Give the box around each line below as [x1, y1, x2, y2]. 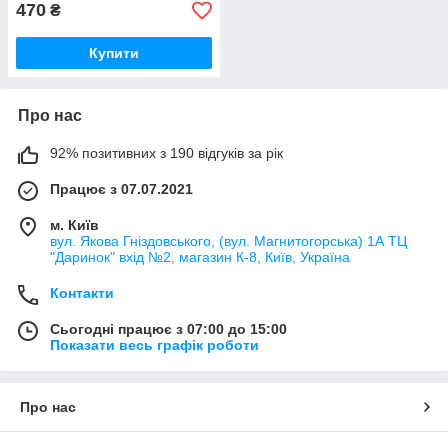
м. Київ [50, 217, 99, 233]
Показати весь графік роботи [50, 337, 259, 353]
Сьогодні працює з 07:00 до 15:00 [50, 321, 287, 337]
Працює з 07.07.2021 [50, 181, 193, 197]
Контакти [50, 285, 114, 301]
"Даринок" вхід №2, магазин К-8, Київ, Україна [50, 249, 350, 265]
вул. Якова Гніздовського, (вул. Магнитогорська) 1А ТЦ [50, 233, 407, 249]
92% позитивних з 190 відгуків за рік [50, 145, 283, 161]
